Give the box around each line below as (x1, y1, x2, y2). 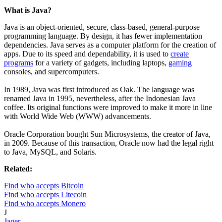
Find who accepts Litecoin (4, 190, 87, 199)
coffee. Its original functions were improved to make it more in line (4, 103, 212, 112)
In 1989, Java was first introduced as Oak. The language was (4, 85, 194, 94)
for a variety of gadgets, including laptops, (33, 58, 168, 67)
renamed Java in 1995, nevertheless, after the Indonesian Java (4, 94, 196, 103)
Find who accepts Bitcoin (4, 181, 84, 190)
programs (4, 58, 33, 67)
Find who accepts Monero (4, 199, 86, 208)
